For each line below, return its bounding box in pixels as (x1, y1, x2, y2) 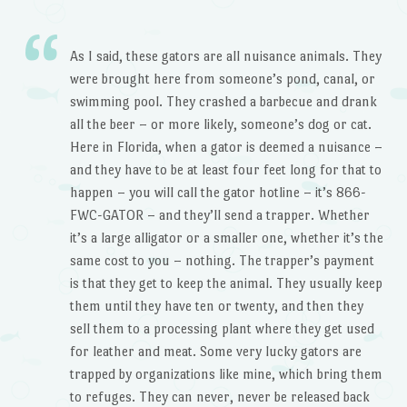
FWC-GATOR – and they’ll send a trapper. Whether (69, 207, 370, 223)
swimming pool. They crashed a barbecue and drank (69, 94, 377, 110)
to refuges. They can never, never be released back (69, 389, 370, 405)
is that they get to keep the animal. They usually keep (69, 275, 382, 292)
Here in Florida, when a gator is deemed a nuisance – (69, 139, 382, 155)
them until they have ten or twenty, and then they (69, 298, 363, 314)
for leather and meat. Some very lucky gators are (69, 343, 362, 360)
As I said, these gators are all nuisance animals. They (69, 48, 382, 65)
